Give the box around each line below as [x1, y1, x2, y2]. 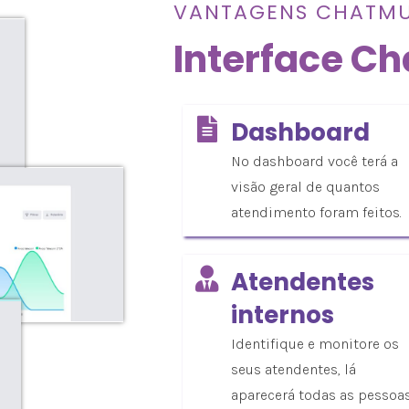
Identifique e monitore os [231, 334, 399, 352]
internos [231, 298, 334, 331]
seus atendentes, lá [231, 360, 356, 378]
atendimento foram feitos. [231, 203, 402, 221]
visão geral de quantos [231, 177, 380, 195]
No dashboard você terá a [231, 152, 398, 170]
